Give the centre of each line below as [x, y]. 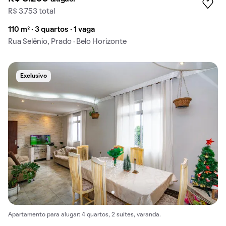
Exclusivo [34, 76]
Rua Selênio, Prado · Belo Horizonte [67, 42]
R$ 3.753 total [32, 11]
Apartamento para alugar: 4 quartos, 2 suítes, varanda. [84, 215]
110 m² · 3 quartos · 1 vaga [51, 30]
